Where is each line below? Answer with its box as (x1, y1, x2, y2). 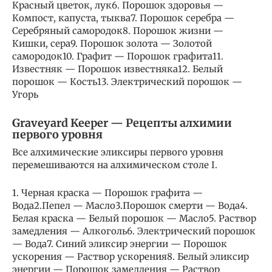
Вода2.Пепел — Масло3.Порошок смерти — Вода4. (12, 200, 248, 212)
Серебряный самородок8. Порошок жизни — (12, 25, 223, 37)
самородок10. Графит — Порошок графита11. (12, 50, 223, 63)
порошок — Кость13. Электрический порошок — (12, 76, 242, 88)
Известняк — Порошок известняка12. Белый (12, 63, 223, 75)
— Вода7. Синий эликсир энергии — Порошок (12, 238, 227, 250)
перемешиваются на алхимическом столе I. (12, 159, 217, 171)
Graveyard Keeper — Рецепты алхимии (12, 116, 232, 131)
